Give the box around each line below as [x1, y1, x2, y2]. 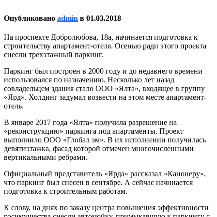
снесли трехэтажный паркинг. [4, 50, 103, 59]
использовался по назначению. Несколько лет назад [4, 76, 174, 84]
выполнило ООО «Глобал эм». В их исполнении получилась [4, 136, 206, 144]
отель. [4, 102, 24, 110]
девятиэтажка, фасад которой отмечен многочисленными [4, 144, 194, 153]
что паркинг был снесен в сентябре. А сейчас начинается [4, 178, 193, 187]
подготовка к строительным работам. [4, 187, 127, 196]
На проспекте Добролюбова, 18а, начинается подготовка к [4, 33, 198, 42]
